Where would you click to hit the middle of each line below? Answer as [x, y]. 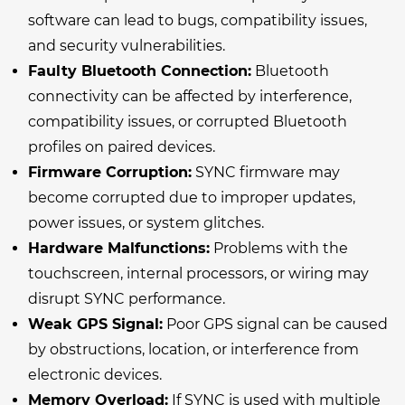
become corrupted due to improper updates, [192, 197]
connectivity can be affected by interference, [190, 96]
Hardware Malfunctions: [119, 248]
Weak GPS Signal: [95, 324]
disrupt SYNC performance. [127, 298]
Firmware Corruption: [110, 172]
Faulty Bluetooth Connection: [140, 71]
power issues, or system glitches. [146, 222]
